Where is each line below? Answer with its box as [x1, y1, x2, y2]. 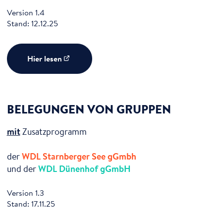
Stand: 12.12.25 [6, 17, 58, 30]
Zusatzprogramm [20, 124, 87, 138]
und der [6, 162, 38, 175]
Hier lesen [27, 53, 62, 65]
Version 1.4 [6, 6, 45, 19]
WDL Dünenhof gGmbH [38, 162, 131, 175]
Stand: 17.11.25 [6, 197, 55, 210]
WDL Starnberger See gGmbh [21, 149, 136, 163]
